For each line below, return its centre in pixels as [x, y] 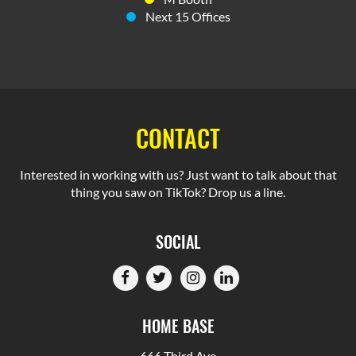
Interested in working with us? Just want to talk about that [178, 174]
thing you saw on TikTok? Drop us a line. [178, 192]
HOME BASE [178, 325]
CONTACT [178, 138]
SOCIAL [178, 241]
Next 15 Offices [188, 16]
